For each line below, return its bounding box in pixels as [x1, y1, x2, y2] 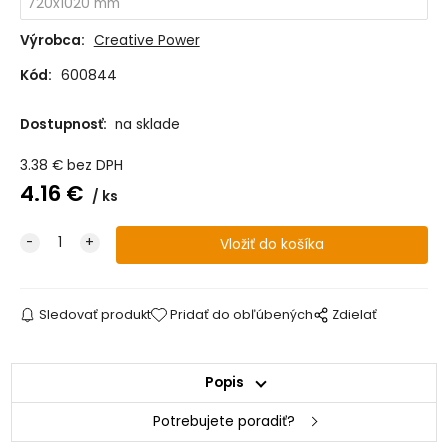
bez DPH [66, 156, 123, 176]
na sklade [114, 115, 180, 135]
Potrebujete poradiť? [153, 412, 295, 432]
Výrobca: [19, 31, 85, 51]
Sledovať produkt [38, 306, 151, 324]
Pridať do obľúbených [170, 306, 314, 324]
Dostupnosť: [19, 115, 110, 135]
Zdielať [332, 306, 378, 324]
